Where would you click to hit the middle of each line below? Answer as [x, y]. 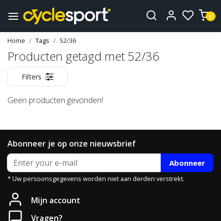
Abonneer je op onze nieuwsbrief [72, 144]
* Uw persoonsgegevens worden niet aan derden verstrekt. [96, 179]
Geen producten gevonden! [55, 100]
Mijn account [56, 201]
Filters [32, 77]
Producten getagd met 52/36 [83, 56]
